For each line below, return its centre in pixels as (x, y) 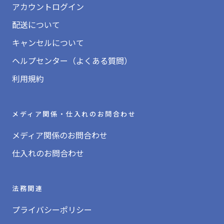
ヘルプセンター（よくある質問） (72, 61)
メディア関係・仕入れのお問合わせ (74, 114)
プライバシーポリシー (52, 210)
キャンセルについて (48, 43)
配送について (36, 25)
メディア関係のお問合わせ (60, 135)
